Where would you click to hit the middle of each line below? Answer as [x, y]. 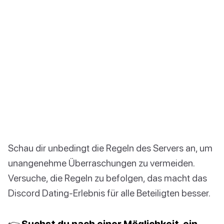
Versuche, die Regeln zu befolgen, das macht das [107, 178]
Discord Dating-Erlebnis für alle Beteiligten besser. [109, 193]
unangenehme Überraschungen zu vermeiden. [101, 163]
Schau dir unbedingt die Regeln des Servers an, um [110, 148]
